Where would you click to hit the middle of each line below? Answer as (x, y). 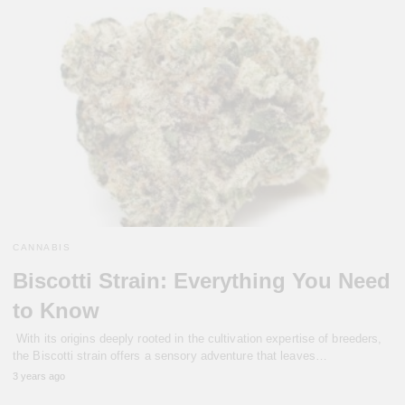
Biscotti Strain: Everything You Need (202, 281)
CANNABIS (42, 248)
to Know (56, 311)
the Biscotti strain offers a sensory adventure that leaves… (170, 356)
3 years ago (39, 377)
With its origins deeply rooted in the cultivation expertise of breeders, (198, 339)
